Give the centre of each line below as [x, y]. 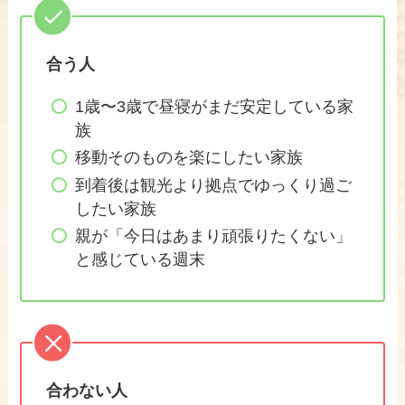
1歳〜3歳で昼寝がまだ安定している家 [214, 106]
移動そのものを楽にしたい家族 [188, 158]
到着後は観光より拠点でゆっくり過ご [213, 185]
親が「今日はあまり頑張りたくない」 [213, 236]
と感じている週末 [140, 260]
